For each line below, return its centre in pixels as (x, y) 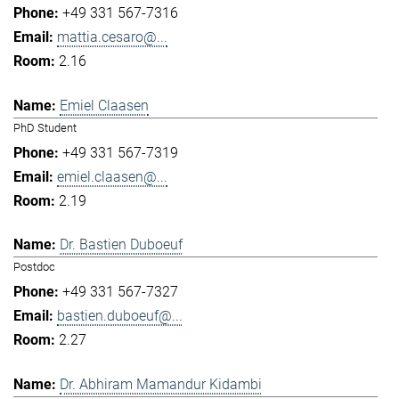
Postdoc (34, 267)
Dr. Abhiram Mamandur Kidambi (161, 384)
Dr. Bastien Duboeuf (121, 245)
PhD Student (45, 127)
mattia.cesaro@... (112, 37)
